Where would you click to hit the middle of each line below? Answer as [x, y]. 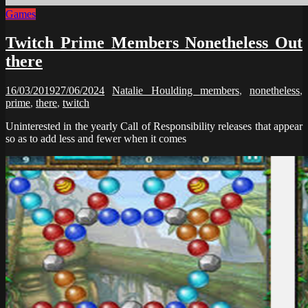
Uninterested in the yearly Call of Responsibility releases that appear [154, 126]
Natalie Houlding [156, 91]
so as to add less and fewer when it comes [96, 139]
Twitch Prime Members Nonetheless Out [154, 43]
